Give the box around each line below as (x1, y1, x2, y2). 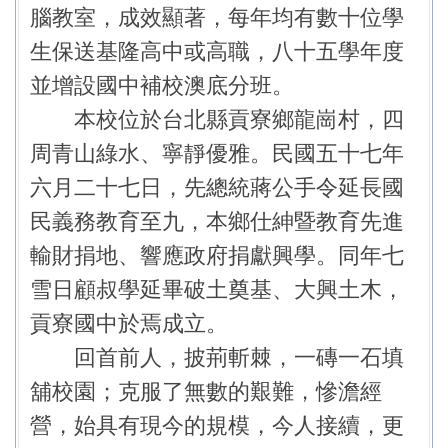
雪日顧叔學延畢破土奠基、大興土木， (30, 276, 404, 302)
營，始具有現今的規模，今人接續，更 (30, 412, 404, 438)
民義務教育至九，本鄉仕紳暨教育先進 (30, 208, 404, 234)
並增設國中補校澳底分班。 (30, 72, 294, 98)
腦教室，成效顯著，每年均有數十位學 (30, 4, 404, 30)
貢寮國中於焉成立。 (30, 310, 228, 336)
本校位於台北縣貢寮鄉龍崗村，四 (30, 106, 404, 132)
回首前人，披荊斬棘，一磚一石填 (30, 344, 404, 370)
